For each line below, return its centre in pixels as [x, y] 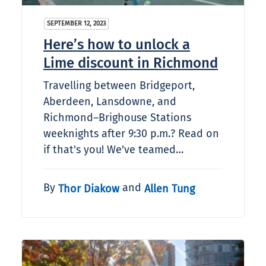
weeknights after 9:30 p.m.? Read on [131, 134]
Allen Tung [170, 189]
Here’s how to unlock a [117, 45]
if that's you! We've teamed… [113, 150]
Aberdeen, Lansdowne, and [110, 102]
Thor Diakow [89, 189]
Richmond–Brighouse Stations [117, 118]
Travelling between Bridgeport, [119, 86]
